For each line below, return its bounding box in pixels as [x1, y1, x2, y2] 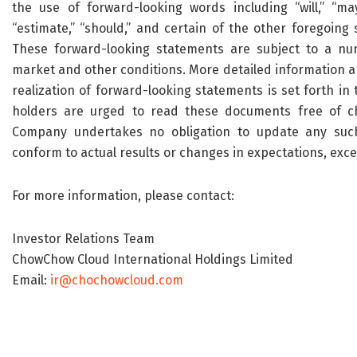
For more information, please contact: [12, 188, 234, 204]
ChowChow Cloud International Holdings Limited [12, 252, 293, 268]
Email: [12, 273, 50, 288]
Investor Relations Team [12, 231, 155, 247]
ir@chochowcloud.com [50, 273, 183, 288]
